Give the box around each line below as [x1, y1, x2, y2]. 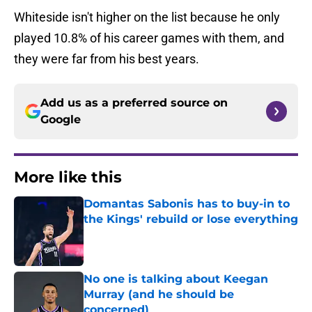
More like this [14, 168, 122, 187]
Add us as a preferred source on [40, 96, 228, 110]
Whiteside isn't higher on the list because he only [14, 10, 280, 25]
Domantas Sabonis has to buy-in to [84, 197, 290, 211]
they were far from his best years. [14, 52, 199, 67]
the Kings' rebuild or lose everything [84, 212, 298, 226]
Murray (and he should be [84, 288, 234, 302]
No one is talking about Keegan [84, 272, 268, 286]
